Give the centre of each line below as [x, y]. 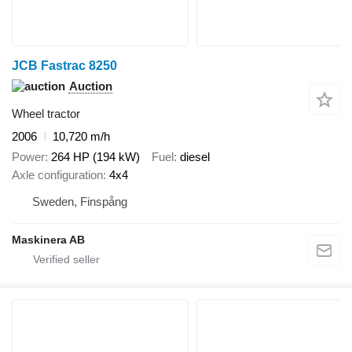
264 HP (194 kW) [95, 157]
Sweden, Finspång [80, 202]
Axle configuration [57, 175]
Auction [91, 86]
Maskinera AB [48, 240]
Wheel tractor [46, 113]
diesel [195, 157]
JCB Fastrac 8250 [64, 65]
